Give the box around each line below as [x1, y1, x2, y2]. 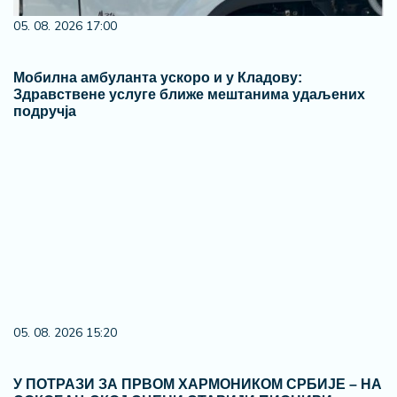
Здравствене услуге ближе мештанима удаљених [13, 87, 365, 102]
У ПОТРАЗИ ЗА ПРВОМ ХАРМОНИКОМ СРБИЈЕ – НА [13, 377, 382, 392]
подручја [13, 104, 76, 119]
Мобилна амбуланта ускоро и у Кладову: [13, 70, 302, 85]
